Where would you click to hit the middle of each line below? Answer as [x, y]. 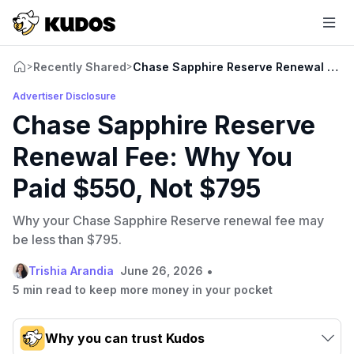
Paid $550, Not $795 [137, 188]
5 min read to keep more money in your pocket [143, 289]
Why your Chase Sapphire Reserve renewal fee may [168, 220]
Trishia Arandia [71, 270]
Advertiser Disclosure [64, 96]
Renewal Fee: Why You [153, 156]
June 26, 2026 [162, 270]
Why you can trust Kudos [125, 338]
